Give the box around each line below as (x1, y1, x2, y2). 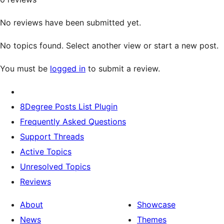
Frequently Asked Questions (20, 116, 126, 126)
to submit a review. (85, 63, 160, 73)
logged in (50, 63, 85, 73)
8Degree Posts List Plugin (20, 101, 117, 111)
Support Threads (20, 131, 84, 141)
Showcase (137, 199, 175, 209)
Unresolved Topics (20, 161, 90, 171)
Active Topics (20, 146, 71, 156)
